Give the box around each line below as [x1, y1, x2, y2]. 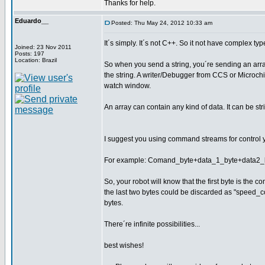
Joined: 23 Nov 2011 [15, 44, 72, 50]
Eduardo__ [15, 17, 49, 24]
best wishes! [104, 241, 144, 250]
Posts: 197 [15, 50, 44, 57]
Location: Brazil [15, 57, 57, 63]
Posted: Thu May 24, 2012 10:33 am [111, 20, 212, 26]
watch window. [104, 82, 151, 90]
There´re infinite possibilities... [104, 220, 200, 228]
